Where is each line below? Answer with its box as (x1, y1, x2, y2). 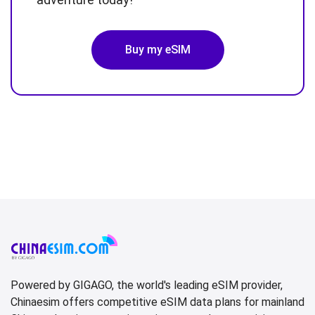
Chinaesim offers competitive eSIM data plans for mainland (11, 295, 304, 309)
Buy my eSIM (124, 43, 191, 57)
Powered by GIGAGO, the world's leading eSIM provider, (11, 278, 283, 292)
